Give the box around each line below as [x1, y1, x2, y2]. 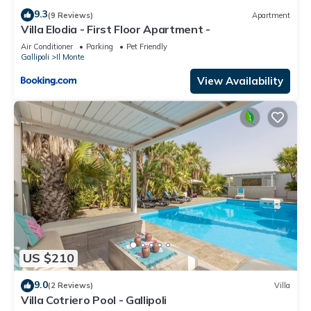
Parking [86, 42, 113, 52]
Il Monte [56, 52, 84, 62]
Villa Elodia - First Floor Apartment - [21, 22, 210, 37]
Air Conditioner [21, 42, 73, 52]
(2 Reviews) [48, 280, 93, 291]
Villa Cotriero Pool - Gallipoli [21, 292, 167, 307]
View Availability [197, 74, 283, 88]
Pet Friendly [126, 42, 167, 52]
